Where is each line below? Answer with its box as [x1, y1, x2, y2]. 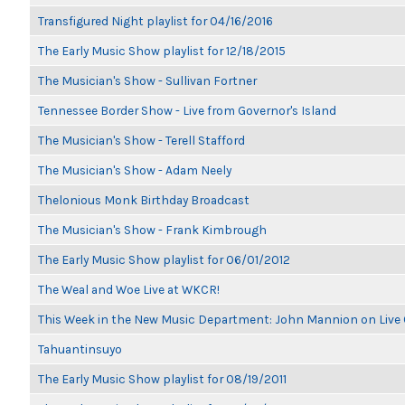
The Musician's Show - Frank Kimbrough [38, 222, 267, 237]
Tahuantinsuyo [38, 342, 122, 356]
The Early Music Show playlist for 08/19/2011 [38, 372, 287, 386]
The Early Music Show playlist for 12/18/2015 [38, 43, 286, 58]
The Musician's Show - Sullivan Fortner [38, 73, 257, 88]
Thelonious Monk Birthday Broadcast [38, 193, 250, 207]
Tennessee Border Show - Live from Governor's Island [38, 103, 336, 118]
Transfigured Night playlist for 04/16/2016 [38, 14, 273, 28]
